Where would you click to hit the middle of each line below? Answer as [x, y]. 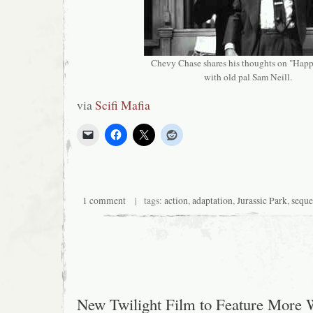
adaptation [212, 200]
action [176, 200]
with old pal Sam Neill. [248, 77]
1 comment [104, 200]
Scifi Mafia [123, 104]
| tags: [145, 200]
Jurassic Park [262, 200]
